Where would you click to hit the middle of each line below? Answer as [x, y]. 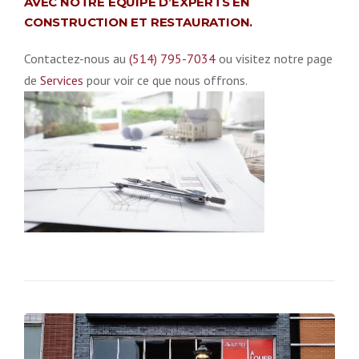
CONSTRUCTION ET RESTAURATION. [139, 22]
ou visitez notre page [274, 58]
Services [62, 80]
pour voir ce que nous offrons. [165, 80]
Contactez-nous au [77, 58]
